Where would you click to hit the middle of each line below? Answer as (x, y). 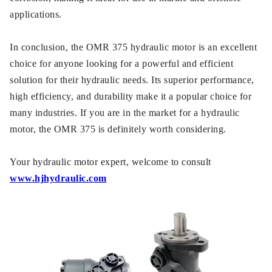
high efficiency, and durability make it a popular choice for (131, 96)
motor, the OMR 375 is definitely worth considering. (118, 129)
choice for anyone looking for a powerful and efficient (121, 63)
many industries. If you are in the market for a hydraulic (125, 113)
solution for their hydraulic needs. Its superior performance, (132, 80)
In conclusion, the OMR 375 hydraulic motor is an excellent (133, 47)
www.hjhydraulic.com (58, 178)
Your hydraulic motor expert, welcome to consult (110, 162)
